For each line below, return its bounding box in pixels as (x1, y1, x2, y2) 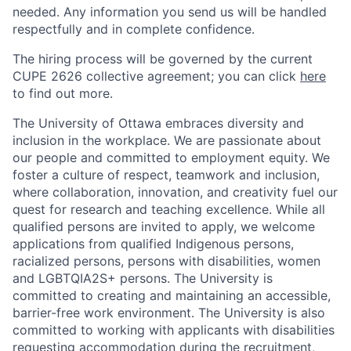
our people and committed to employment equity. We (13, 150, 330, 165)
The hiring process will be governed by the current (13, 51, 313, 67)
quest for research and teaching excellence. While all (13, 201, 325, 217)
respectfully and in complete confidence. (13, 21, 255, 37)
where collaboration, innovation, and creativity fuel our (13, 184, 338, 200)
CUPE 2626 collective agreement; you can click (13, 68, 300, 84)
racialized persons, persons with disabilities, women (13, 253, 320, 269)
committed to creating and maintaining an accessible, (13, 288, 331, 303)
